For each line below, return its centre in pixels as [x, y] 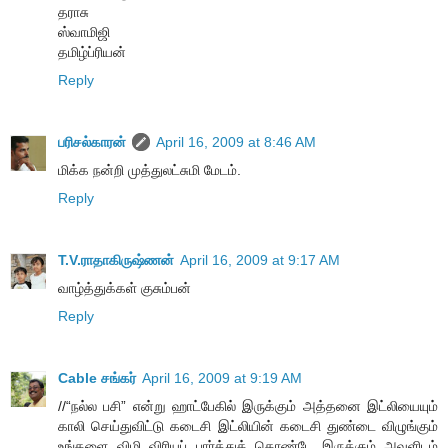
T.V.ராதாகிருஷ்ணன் [116, 259]
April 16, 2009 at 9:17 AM [260, 259]
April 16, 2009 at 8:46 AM [236, 141]
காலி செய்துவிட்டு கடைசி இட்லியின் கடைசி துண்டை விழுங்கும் [248, 425]
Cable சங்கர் [97, 377]
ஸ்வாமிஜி [84, 31]
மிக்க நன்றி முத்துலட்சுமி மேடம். [149, 169]
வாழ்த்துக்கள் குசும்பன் [124, 287]
